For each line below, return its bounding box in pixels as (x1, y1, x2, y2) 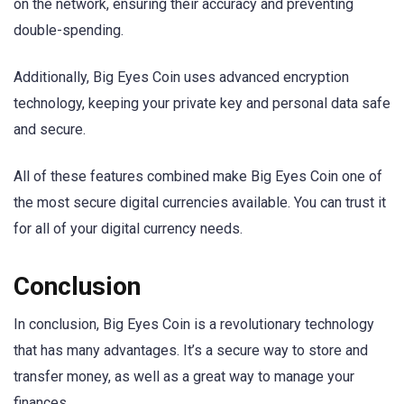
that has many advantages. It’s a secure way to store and (14, 342, 368, 360)
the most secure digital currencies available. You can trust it (14, 193, 386, 211)
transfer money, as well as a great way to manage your (14, 368, 354, 386)
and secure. (14, 120, 86, 138)
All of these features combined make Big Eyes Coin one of (14, 167, 382, 185)
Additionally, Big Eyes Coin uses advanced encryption (14, 68, 349, 86)
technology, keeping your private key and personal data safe (14, 94, 390, 112)
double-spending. (14, 21, 124, 39)
